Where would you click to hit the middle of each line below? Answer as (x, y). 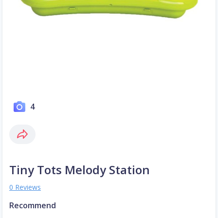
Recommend (33, 206)
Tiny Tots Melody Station (80, 170)
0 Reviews (25, 187)
